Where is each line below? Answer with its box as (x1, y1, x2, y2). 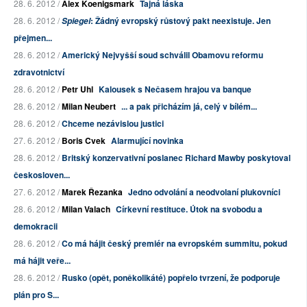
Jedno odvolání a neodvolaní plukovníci (128, 186, 280, 199)
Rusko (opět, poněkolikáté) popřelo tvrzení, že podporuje (62, 271, 280, 284)
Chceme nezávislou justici (62, 117, 164, 130)
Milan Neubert (62, 100, 116, 113)
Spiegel (62, 15, 90, 27)
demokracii (14, 220, 58, 233)
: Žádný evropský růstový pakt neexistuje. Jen (90, 14, 271, 27)
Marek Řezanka (62, 186, 123, 199)
